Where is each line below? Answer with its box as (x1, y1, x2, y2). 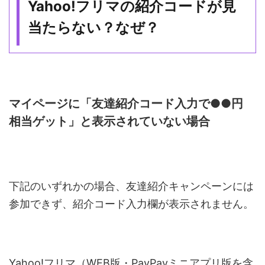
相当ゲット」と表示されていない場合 (9, 114, 210, 129)
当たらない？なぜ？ (28, 19, 160, 37)
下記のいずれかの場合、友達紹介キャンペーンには (9, 180, 254, 193)
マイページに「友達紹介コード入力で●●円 (9, 96, 243, 111)
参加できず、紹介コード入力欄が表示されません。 (9, 198, 254, 211)
